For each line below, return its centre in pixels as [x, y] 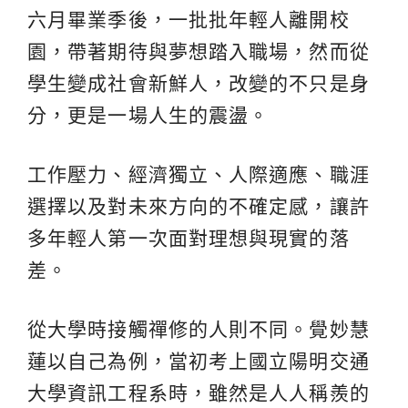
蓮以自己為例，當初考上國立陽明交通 [199, 361]
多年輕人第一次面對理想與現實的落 [189, 238]
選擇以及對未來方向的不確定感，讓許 [199, 206]
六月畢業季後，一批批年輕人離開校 [189, 19]
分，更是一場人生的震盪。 [148, 115]
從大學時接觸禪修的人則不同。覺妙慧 [199, 329]
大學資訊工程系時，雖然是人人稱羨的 [199, 393]
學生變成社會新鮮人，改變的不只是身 [199, 83]
